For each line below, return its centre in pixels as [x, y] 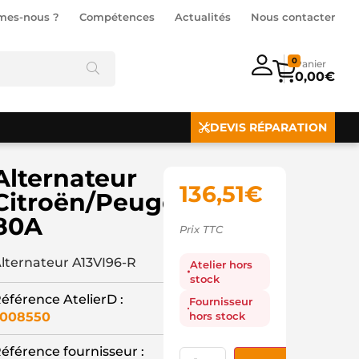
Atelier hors [221, 264]
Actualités [203, 17]
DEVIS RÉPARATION [268, 128]
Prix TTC [201, 229]
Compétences [117, 17]
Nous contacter [293, 17]
